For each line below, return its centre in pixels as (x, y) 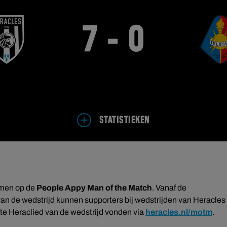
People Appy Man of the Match (94, 187)
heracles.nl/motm (179, 212)
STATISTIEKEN (124, 120)
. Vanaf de (169, 187)
